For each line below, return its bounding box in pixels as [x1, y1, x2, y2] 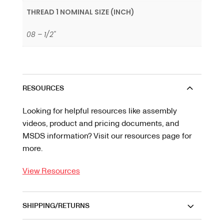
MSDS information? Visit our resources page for [22, 130, 191, 141]
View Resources [22, 165, 80, 176]
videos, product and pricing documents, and [22, 117, 179, 128]
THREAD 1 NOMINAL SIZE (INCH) [26, 7, 134, 17]
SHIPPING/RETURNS [22, 200, 89, 210]
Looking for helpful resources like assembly [22, 105, 176, 116]
